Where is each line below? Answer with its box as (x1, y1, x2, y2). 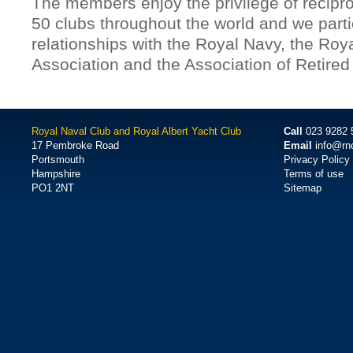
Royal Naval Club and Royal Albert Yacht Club (32, 125, 241, 137)
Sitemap (284, 182, 321, 194)
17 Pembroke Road (32, 139, 119, 151)
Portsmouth (32, 154, 84, 165)
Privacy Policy (284, 154, 350, 165)
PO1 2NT (32, 182, 74, 194)
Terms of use (284, 168, 344, 180)
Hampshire (32, 168, 80, 180)
